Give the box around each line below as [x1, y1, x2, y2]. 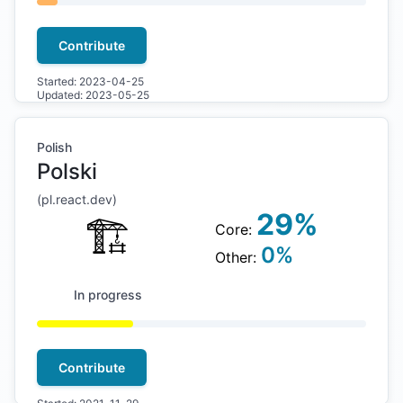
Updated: [37, 88, 85, 102]
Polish [37, 139, 72, 155]
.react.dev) [52, 192, 117, 207]
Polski [37, 158, 97, 184]
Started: [37, 75, 79, 88]
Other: [214, 248, 261, 266]
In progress [73, 287, 142, 302]
